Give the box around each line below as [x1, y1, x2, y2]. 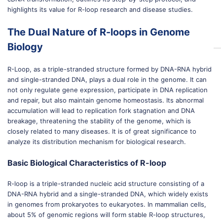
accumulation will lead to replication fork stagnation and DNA [7, 107, 195, 114]
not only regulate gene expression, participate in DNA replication [7, 86, 208, 94]
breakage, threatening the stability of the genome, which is [7, 117, 191, 125]
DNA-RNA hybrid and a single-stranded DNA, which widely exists [7, 190, 208, 198]
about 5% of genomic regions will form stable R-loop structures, [7, 211, 205, 219]
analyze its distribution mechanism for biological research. [7, 138, 186, 146]
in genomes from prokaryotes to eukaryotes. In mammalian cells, [7, 200, 206, 208]
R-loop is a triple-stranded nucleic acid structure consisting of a [7, 180, 204, 187]
